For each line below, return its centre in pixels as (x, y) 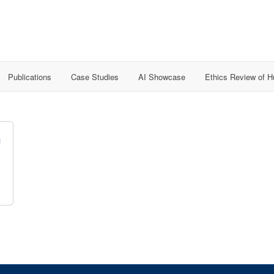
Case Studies (95, 76)
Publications (30, 76)
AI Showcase (162, 76)
